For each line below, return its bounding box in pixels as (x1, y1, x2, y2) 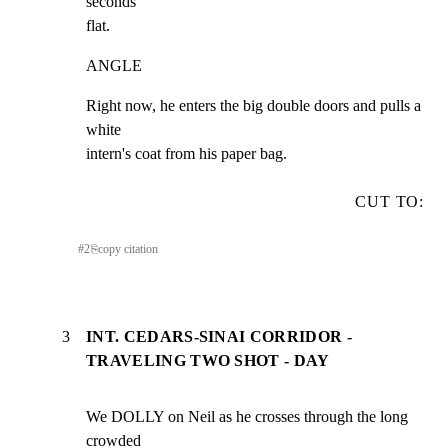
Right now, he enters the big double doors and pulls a (86, 96, 421, 114)
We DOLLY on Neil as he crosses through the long (86, 408, 408, 426)
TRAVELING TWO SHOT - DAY (86, 352, 330, 370)
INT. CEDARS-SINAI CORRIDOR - (86, 328, 352, 346)
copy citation (97, 241, 158, 256)
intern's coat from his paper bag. (86, 144, 287, 162)
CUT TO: (355, 192, 424, 210)
